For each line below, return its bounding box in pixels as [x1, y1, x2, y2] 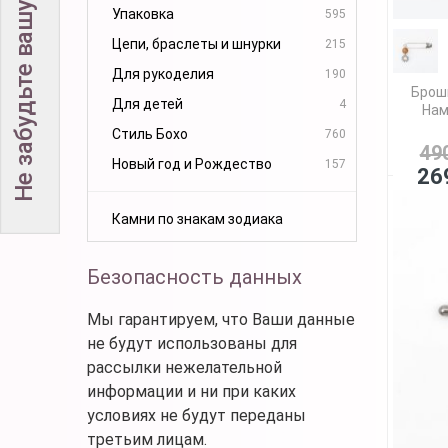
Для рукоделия [112, 65, 214, 82]
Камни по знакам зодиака [112, 210, 283, 227]
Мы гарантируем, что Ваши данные [87, 309, 355, 329]
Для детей [112, 95, 183, 112]
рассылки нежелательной [87, 357, 282, 377]
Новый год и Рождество [112, 155, 272, 172]
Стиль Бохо [112, 125, 188, 142]
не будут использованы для [87, 333, 297, 353]
